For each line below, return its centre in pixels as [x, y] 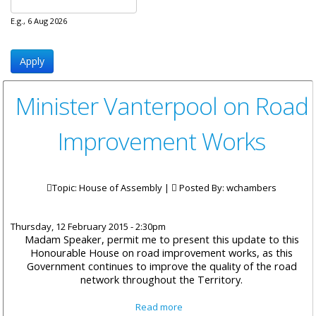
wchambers [251, 188]
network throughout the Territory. [162, 280]
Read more [159, 307]
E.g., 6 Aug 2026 [39, 21]
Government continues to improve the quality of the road [162, 266]
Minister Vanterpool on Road [162, 106]
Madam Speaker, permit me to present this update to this [162, 239]
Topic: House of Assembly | [112, 188]
